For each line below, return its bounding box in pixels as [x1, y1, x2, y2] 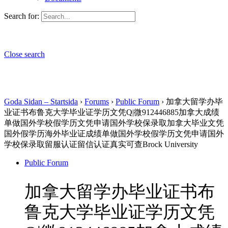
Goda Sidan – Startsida [4, 97, 78, 106]
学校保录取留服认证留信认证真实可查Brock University [4, 140, 198, 149]
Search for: [4, 12, 39, 20]
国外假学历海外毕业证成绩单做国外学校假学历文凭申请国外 [4, 129, 224, 138]
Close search [4, 50, 45, 59]
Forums [84, 97, 109, 106]
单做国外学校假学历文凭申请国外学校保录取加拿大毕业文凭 [4, 119, 224, 127]
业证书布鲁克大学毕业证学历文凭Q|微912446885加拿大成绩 [4, 108, 219, 117]
